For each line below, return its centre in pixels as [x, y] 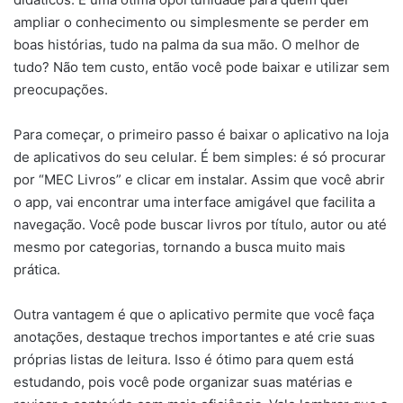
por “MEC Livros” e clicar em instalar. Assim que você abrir [199, 179]
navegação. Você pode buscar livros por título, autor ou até [200, 224]
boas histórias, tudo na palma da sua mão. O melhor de [187, 44]
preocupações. [61, 89]
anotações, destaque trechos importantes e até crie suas [194, 336]
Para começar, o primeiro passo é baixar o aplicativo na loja [201, 134]
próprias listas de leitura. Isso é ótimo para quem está [184, 359]
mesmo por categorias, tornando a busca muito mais [179, 246]
